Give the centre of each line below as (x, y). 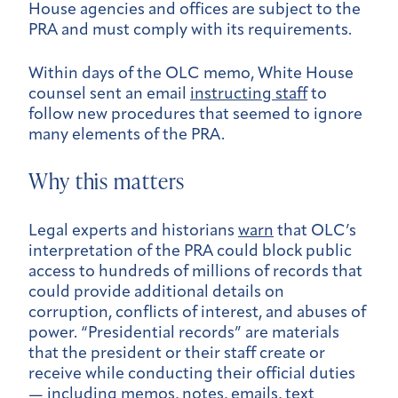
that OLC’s (315, 231)
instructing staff (249, 94)
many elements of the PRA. (127, 135)
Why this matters (107, 180)
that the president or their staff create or (177, 354)
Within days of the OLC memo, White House (191, 74)
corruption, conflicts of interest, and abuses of (197, 313)
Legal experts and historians (133, 231)
